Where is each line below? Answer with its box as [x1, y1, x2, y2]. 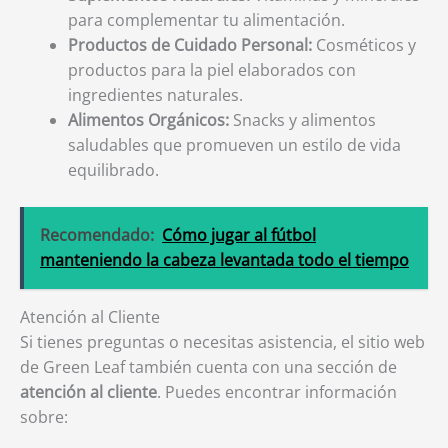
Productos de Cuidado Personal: [68, 34, 312, 56]
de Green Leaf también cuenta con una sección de [20, 356, 397, 378]
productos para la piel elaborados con [68, 59, 356, 81]
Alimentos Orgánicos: [68, 109, 229, 131]
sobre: [20, 406, 68, 428]
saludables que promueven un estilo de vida [68, 134, 401, 156]
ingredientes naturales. [68, 84, 243, 106]
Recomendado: [40, 224, 154, 246]
